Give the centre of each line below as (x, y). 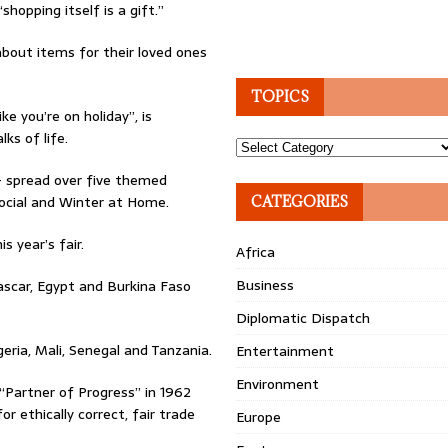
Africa (256, 252)
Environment (278, 384)
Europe (259, 417)
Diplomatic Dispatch (303, 318)
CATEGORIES (300, 201)
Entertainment (285, 351)
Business (265, 285)
